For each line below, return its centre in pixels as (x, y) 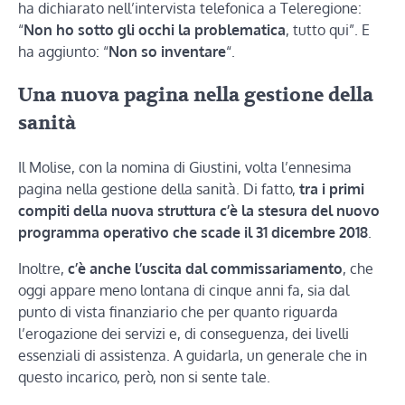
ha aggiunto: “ (63, 52)
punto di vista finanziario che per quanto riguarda (178, 311)
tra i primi (332, 188)
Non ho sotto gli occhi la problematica (155, 30)
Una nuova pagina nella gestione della (196, 95)
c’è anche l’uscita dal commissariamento (205, 268)
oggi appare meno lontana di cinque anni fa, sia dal (184, 290)
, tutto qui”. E (328, 30)
